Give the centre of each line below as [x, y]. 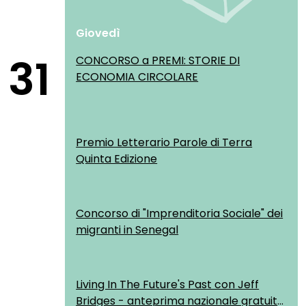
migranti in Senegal [127, 230]
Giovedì [98, 33]
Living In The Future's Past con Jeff [168, 284]
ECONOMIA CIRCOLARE [137, 77]
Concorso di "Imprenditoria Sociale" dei [180, 213]
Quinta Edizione [117, 159]
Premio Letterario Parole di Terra [164, 142]
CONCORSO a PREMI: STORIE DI [158, 60]
